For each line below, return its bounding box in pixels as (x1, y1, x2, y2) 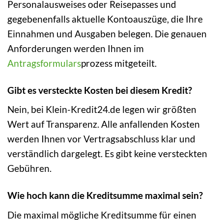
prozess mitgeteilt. (81, 57, 157, 69)
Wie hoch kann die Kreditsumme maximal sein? (7, 190, 203, 201)
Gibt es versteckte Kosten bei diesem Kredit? (7, 84, 192, 96)
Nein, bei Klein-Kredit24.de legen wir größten (7, 104, 196, 115)
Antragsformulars (7, 57, 81, 69)
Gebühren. (7, 163, 52, 174)
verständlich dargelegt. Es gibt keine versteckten (7, 148, 207, 160)
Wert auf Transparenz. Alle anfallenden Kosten (7, 118, 200, 130)
